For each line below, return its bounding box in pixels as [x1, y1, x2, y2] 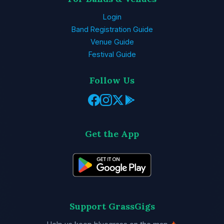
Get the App [85, 127, 139, 139]
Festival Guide [88, 49, 136, 58]
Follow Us [89, 74, 134, 86]
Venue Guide [90, 37, 134, 46]
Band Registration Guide [71, 24, 153, 33]
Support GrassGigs [69, 200, 155, 212]
